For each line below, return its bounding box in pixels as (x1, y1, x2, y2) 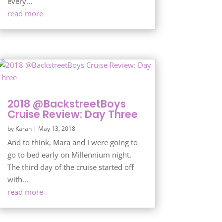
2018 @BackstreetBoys (7, 96, 126, 111)
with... (7, 174, 28, 184)
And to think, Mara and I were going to (7, 137, 138, 147)
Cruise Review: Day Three (7, 107, 138, 121)
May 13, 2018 (38, 124, 75, 133)
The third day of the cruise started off (7, 162, 134, 172)
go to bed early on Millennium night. (7, 149, 133, 160)
